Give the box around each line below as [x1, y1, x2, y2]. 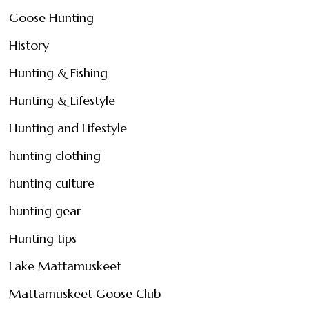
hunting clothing [9, 148, 101, 163]
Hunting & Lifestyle [9, 92, 116, 108]
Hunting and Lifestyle [9, 120, 128, 136]
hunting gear [9, 203, 82, 219]
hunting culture [9, 175, 95, 191]
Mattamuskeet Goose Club [9, 286, 161, 301]
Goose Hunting [9, 10, 94, 26]
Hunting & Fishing [9, 65, 108, 81]
